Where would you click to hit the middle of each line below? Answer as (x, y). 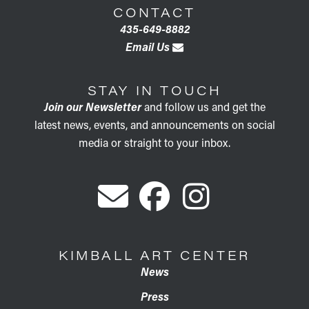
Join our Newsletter (92, 106)
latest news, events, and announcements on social (154, 124)
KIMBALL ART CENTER (154, 255)
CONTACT (154, 12)
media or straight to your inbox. (154, 142)
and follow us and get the (203, 106)
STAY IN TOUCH (154, 90)
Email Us (149, 46)
